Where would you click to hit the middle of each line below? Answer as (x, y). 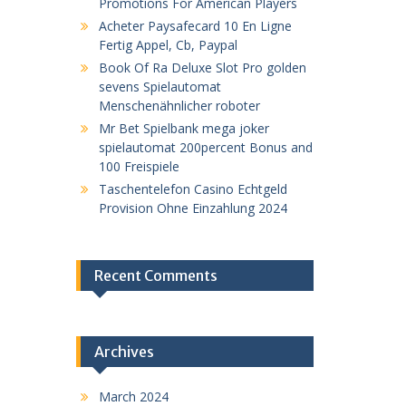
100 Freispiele (139, 166)
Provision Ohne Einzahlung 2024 (193, 208)
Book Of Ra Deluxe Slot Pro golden (202, 67)
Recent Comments (155, 275)
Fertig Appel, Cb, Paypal (168, 44)
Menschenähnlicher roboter (179, 105)
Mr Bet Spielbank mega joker (184, 128)
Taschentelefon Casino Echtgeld (193, 188)
